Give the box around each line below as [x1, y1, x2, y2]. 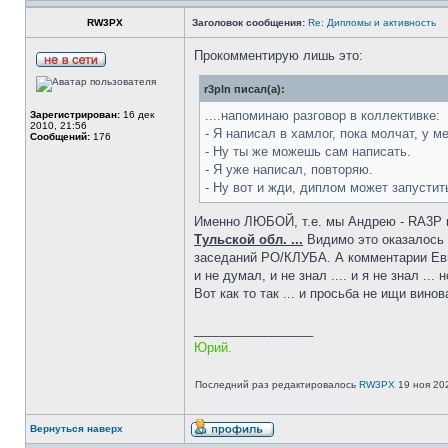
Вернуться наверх [30, 423, 123, 434]
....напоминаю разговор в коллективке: [205, 108, 440, 123]
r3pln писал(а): [204, 83, 285, 95]
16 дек [120, 109, 154, 120]
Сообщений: [30, 131, 90, 142]
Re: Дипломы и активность [308, 17, 436, 28]
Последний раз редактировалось [195, 379, 359, 390]
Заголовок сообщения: [192, 17, 305, 28]
